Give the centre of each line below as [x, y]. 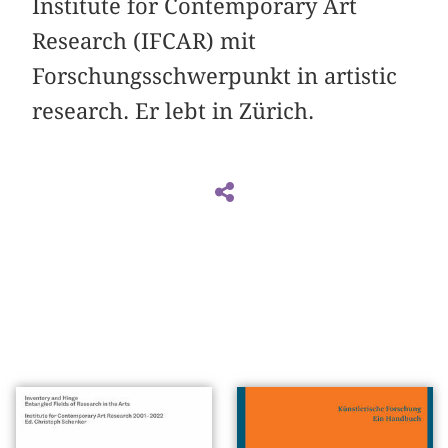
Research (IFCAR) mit [144, 40]
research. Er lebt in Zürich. [173, 110]
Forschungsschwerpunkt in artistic [215, 75]
